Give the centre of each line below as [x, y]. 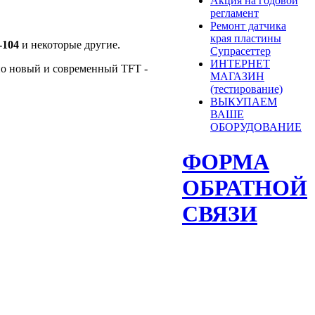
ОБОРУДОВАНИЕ [256, 127]
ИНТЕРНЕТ [240, 64]
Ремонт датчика [248, 26]
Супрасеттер [240, 51]
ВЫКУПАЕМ [244, 102]
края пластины [246, 39]
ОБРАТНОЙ [245, 187]
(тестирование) [246, 89]
